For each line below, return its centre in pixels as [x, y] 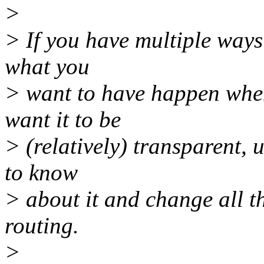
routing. [42, 226]
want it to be [63, 120]
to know [41, 173]
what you [47, 67]
